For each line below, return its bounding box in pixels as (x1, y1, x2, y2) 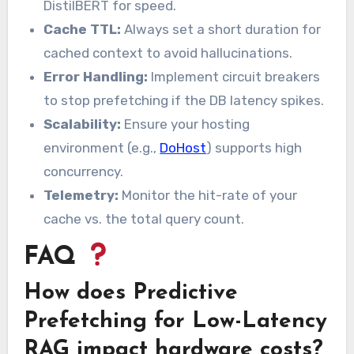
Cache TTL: (43, 21, 122, 38)
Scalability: (43, 116, 122, 133)
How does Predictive (23, 282, 238, 305)
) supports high (206, 140, 303, 156)
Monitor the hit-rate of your (119, 187, 298, 204)
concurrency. (43, 164, 124, 180)
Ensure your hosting (121, 116, 250, 133)
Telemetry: (43, 187, 119, 204)
